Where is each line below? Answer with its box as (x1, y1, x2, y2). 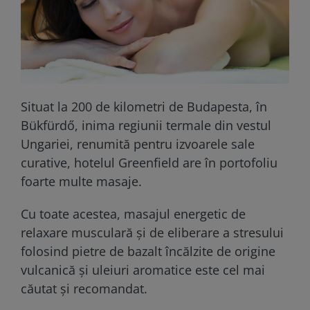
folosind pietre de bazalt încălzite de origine (21, 243, 275, 260)
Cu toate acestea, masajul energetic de (21, 206, 246, 223)
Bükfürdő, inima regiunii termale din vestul (21, 117, 271, 134)
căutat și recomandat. (21, 280, 147, 298)
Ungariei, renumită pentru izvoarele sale (21, 136, 255, 153)
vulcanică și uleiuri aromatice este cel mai (21, 262, 265, 279)
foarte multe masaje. (21, 173, 142, 190)
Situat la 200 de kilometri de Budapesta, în (21, 98, 267, 116)
